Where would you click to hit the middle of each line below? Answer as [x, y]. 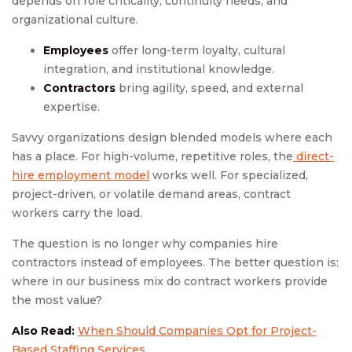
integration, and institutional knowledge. [159, 70]
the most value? [57, 301]
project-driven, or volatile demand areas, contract [151, 194]
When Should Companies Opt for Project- [197, 331]
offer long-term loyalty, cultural [197, 51]
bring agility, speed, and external [209, 88]
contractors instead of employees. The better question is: [175, 263]
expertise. [71, 107]
